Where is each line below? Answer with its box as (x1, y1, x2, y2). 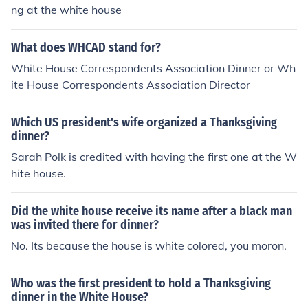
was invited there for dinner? (11, 217, 159, 232)
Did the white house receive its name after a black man (11, 203, 292, 219)
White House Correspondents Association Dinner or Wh (11, 61, 296, 75)
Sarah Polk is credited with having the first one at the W (11, 150, 297, 164)
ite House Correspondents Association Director (11, 78, 250, 91)
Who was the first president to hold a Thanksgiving (11, 276, 271, 291)
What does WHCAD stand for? (11, 40, 161, 55)
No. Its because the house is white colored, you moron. (11, 239, 287, 252)
